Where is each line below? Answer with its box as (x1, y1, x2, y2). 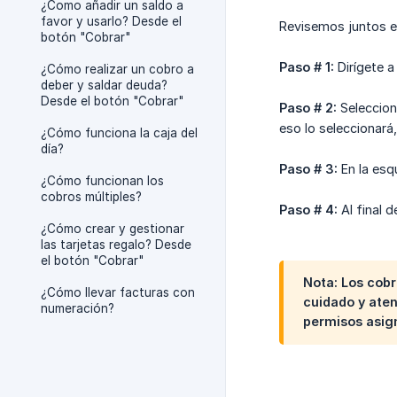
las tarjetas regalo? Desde (41, 237, 191, 252)
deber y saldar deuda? (41, 78, 167, 92)
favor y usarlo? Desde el (41, 14, 182, 28)
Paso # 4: (279, 202, 338, 218)
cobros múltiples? (41, 190, 142, 204)
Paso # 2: (279, 100, 337, 116)
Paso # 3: (279, 161, 338, 177)
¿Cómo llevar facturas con (41, 285, 195, 300)
